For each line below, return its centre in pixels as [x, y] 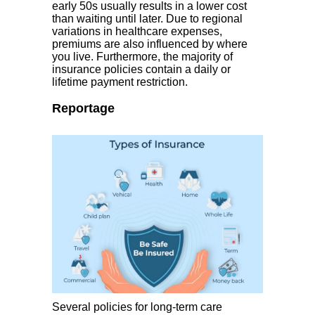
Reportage [83, 108]
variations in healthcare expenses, [137, 31]
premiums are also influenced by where [150, 44]
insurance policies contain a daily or [141, 69]
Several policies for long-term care [137, 307]
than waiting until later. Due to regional [147, 19]
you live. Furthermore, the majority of [142, 57]
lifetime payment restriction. [120, 82]
